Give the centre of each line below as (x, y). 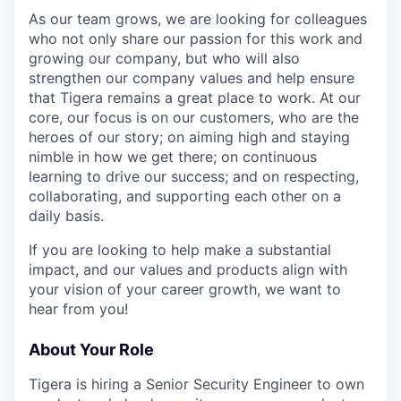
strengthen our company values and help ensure (192, 77)
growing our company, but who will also (164, 58)
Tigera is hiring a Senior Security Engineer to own (196, 384)
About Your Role (91, 349)
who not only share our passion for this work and (196, 38)
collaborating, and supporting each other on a (185, 196)
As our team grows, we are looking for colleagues (198, 18)
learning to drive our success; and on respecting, (194, 176)
